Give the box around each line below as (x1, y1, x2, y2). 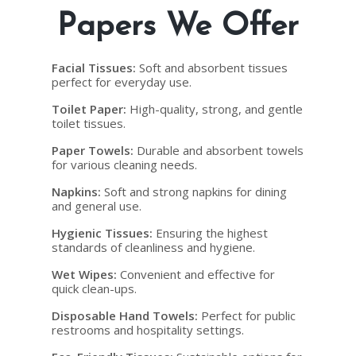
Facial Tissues (52, 60, 133, 75)
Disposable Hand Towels (52, 308, 195, 323)
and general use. (52, 198, 141, 214)
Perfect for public (198, 308, 296, 323)
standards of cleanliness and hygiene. (52, 239, 255, 255)
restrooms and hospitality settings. (52, 322, 244, 338)
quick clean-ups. (52, 281, 137, 296)
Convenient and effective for (117, 266, 275, 282)
